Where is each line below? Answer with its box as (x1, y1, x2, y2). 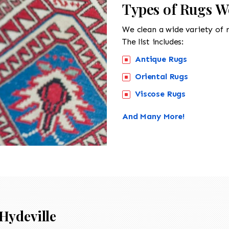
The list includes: (122, 36, 184, 47)
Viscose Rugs (135, 88, 186, 99)
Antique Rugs (135, 54, 188, 64)
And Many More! (122, 111, 185, 121)
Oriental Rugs (135, 71, 188, 81)
